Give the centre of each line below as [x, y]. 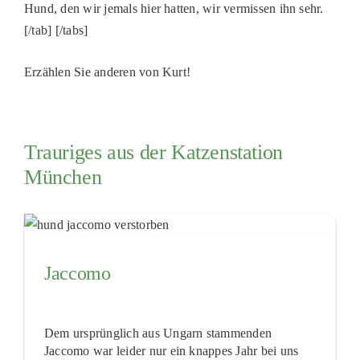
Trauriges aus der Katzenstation [153, 153]
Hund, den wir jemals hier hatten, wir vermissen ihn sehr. [174, 9]
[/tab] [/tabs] [56, 31]
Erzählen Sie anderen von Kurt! [107, 72]
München [63, 178]
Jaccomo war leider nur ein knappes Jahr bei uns [171, 351]
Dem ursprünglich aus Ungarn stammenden [158, 333]
